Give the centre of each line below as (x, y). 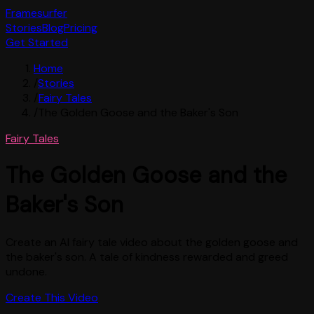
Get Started (37, 42)
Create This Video (52, 297)
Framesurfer (36, 13)
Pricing (81, 28)
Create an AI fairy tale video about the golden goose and (152, 242)
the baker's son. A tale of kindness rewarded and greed (147, 257)
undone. (26, 271)
